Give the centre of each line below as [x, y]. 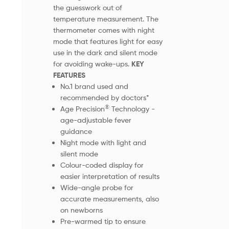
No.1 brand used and [94, 86]
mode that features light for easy [108, 41]
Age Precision [82, 108]
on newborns [81, 210]
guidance [76, 131]
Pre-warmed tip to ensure [103, 221]
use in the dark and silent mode [105, 52]
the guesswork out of [87, 7]
